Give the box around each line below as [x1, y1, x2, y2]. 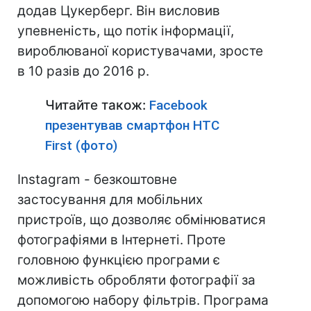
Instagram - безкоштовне [17, 171, 177, 187]
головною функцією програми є [17, 252, 220, 268]
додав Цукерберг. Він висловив [17, 3, 220, 19]
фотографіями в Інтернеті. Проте [17, 232, 226, 248]
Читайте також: [45, 97, 149, 113]
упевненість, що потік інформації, [17, 23, 234, 39]
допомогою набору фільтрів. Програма [17, 292, 269, 308]
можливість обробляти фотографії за [17, 272, 255, 288]
